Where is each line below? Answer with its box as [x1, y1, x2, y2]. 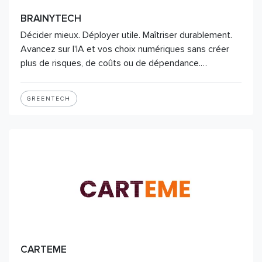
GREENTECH [27, 95, 71, 102]
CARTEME [20, 243, 67, 256]
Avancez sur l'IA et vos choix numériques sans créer [20, 43, 229, 55]
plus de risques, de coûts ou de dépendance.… [20, 57, 207, 69]
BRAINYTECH [20, 12, 81, 25]
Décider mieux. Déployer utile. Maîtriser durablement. [20, 29, 232, 41]
